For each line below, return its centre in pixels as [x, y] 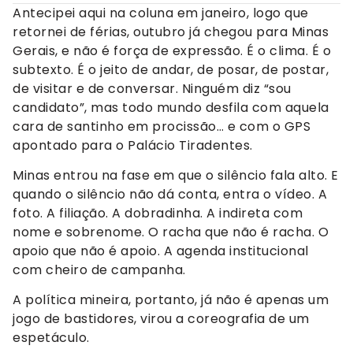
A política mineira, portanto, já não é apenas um [171, 300]
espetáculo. [51, 338]
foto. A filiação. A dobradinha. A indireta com [158, 213]
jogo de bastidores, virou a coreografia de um [161, 319]
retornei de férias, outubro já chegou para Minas [171, 32]
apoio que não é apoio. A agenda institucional [161, 251]
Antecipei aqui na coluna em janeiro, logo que [161, 13]
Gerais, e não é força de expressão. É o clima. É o [172, 50]
